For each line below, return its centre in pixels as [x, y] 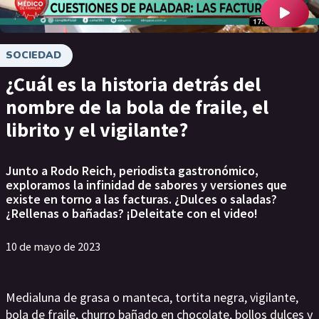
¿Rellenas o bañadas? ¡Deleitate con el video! [132, 213]
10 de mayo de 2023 [53, 246]
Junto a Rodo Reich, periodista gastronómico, [132, 171]
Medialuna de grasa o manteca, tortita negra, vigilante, [152, 297]
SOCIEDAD [33, 55]
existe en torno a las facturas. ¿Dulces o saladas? [141, 199]
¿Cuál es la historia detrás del [133, 84]
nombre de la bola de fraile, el [137, 107]
